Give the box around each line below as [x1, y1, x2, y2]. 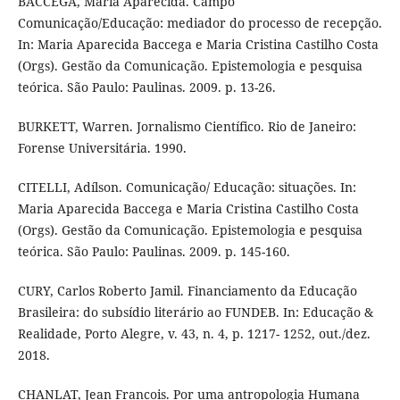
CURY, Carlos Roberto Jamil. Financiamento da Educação [17, 282, 357, 300]
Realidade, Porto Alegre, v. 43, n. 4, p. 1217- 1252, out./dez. [17, 325, 371, 343]
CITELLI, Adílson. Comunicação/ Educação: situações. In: [17, 179, 356, 196]
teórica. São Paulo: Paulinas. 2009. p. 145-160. [17, 243, 290, 261]
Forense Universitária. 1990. [17, 139, 187, 157]
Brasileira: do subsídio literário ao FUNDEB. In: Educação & [17, 304, 373, 321]
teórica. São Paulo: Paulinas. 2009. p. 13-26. [17, 79, 276, 96]
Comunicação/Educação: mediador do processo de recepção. [17, 14, 382, 32]
